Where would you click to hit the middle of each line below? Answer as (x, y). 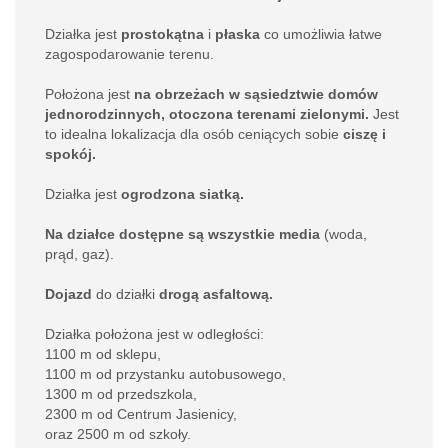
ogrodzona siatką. (182, 194)
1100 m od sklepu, (103, 354)
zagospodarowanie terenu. (131, 54)
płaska (237, 34)
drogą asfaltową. (216, 294)
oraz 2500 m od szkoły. (120, 434)
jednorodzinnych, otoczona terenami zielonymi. (207, 114)
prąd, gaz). (79, 254)
